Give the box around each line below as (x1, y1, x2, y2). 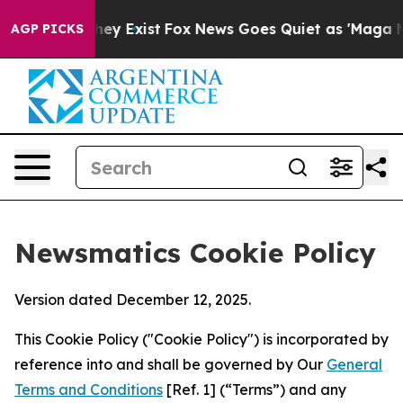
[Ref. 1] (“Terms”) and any (163, 381, 346, 399)
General (327, 355, 382, 373)
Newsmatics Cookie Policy (14, 236, 376, 270)
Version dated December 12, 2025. (14, 291, 251, 309)
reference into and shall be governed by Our (14, 355, 327, 373)
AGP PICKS (11, 21, 84, 37)
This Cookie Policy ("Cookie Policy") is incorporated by (14, 330, 389, 348)
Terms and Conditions (14, 381, 163, 399)
